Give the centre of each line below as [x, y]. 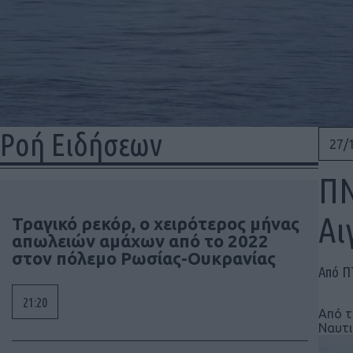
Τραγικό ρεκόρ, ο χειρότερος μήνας [156, 223]
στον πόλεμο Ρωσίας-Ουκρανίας [144, 258]
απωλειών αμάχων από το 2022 [140, 240]
